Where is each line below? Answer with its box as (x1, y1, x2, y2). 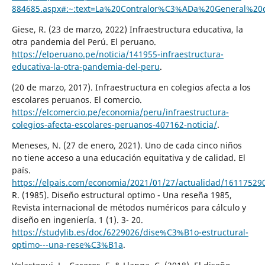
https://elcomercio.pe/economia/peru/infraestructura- (11, 106, 229, 118)
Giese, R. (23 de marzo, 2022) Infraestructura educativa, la (11, 23, 243, 35)
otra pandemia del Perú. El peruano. (11, 35, 156, 47)
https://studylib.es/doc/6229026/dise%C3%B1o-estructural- (11, 226, 248, 238)
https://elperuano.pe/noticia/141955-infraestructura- (11, 48, 224, 60)
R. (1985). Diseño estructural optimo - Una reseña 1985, (11, 189, 232, 201)
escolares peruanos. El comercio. (11, 93, 142, 105)
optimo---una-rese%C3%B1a (11, 238, 123, 250)
